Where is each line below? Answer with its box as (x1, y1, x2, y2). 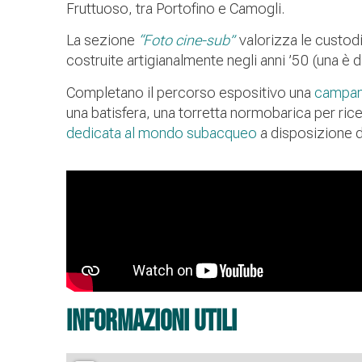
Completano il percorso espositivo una (66, 83, 314, 101)
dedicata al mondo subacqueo (66, 124, 257, 141)
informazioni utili (66, 305, 237, 340)
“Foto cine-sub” (138, 32, 234, 49)
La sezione (66, 32, 138, 49)
